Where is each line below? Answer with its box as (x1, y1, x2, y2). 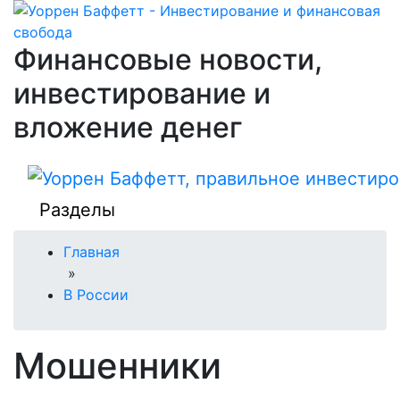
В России (63, 285, 129, 304)
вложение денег (13, 110, 243, 145)
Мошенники (13, 343, 221, 387)
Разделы (39, 198, 115, 221)
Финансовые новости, (13, 42, 322, 77)
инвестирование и (13, 76, 271, 111)
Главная (63, 242, 120, 261)
